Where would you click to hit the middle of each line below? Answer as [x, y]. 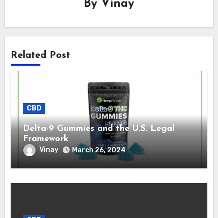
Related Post [41, 55]
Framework [46, 139]
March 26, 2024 [99, 150]
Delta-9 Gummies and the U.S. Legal [99, 129]
